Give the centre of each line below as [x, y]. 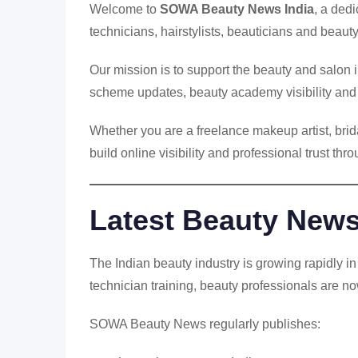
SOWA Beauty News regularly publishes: [205, 324]
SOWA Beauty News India [237, 9]
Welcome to [125, 9]
